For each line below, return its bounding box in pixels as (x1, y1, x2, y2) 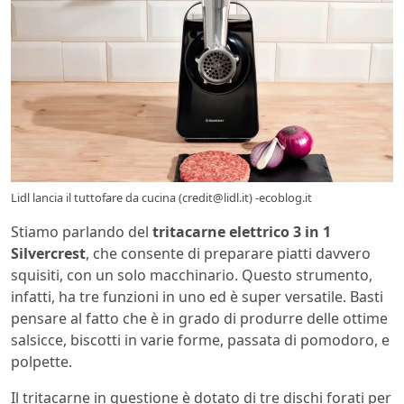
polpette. (11, 352, 72, 372)
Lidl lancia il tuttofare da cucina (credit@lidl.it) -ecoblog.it (11, 189, 312, 207)
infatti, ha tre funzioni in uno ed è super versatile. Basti (11, 287, 383, 308)
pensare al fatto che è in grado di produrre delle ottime (11, 308, 388, 329)
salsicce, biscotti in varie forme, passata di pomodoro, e (11, 330, 390, 351)
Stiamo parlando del (11, 222, 152, 243)
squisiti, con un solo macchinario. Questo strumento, (11, 265, 372, 286)
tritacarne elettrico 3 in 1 (152, 222, 331, 243)
